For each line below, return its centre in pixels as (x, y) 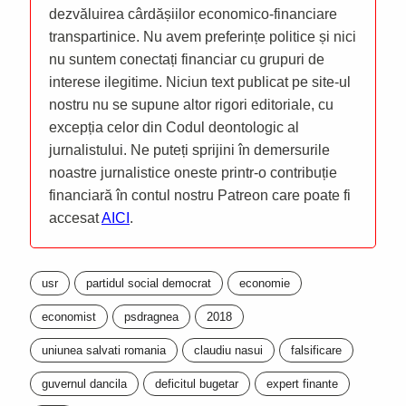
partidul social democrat (149, 283)
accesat (75, 217)
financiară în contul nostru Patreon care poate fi (200, 195)
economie (265, 283)
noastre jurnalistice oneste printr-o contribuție (193, 172)
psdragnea (151, 316)
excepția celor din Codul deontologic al (174, 127)
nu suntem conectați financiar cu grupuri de (187, 59)
